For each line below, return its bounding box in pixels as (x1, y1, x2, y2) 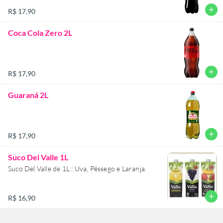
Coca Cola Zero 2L (8, 27, 72, 37)
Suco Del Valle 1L (8, 152, 68, 162)
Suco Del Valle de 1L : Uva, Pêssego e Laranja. (8, 164, 147, 173)
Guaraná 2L (8, 90, 48, 100)
